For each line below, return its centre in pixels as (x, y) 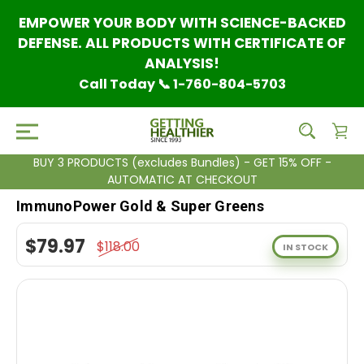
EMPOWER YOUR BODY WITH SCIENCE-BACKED (182, 23)
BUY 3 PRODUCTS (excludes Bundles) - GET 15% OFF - (182, 162)
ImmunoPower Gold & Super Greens (140, 206)
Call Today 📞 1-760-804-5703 (182, 84)
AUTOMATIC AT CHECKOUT (182, 180)
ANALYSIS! (182, 63)
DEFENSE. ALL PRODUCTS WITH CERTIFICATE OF (182, 43)
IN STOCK (305, 247)
